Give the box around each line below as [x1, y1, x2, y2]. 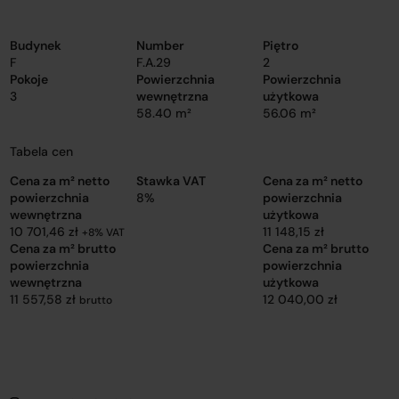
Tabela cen [10, 143, 74, 159]
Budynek [10, 37, 62, 53]
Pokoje [10, 71, 49, 87]
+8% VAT [82, 225, 126, 240]
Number [135, 37, 184, 53]
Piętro [262, 37, 298, 53]
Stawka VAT [135, 173, 206, 189]
